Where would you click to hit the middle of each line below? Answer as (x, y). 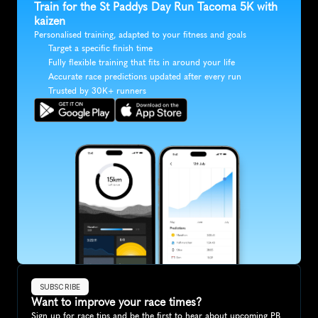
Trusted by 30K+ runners (97, 91)
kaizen (50, 21)
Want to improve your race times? (116, 302)
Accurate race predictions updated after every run (145, 77)
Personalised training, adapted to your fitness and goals (140, 35)
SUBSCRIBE (60, 287)
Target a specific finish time (100, 49)
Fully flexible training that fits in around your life (142, 63)
